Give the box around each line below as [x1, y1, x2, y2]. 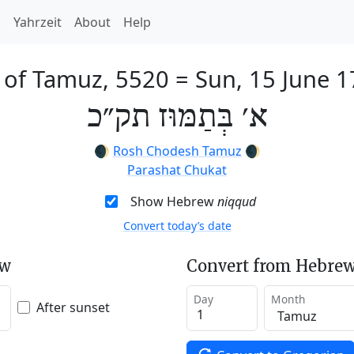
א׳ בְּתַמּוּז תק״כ [86, 99, 268, 137]
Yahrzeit [13, 13, 62, 31]
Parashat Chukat [127, 161, 227, 179]
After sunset [36, 298, 110, 316]
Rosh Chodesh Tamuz [112, 142, 242, 160]
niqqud [217, 193, 256, 210]
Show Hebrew [130, 193, 217, 210]
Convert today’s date [122, 218, 232, 233]
